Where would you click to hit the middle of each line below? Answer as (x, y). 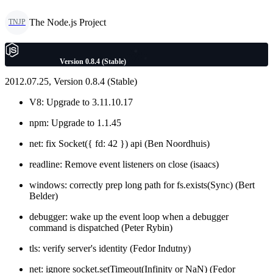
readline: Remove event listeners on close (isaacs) (124, 164)
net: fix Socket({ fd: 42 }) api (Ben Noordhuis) (119, 143)
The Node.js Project (68, 22)
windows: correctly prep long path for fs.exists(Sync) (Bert (142, 185)
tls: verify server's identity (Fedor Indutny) (110, 248)
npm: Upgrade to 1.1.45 (75, 122)
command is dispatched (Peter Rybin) (101, 227)
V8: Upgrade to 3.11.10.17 (81, 102)
